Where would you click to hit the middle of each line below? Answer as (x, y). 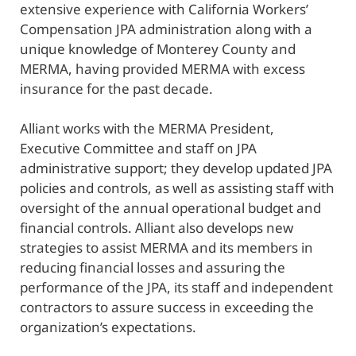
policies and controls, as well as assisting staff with (177, 188)
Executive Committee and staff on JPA (138, 149)
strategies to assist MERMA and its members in (166, 248)
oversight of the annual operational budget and (170, 208)
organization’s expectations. (108, 327)
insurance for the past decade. (116, 88)
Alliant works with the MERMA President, (147, 129)
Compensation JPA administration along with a (166, 29)
